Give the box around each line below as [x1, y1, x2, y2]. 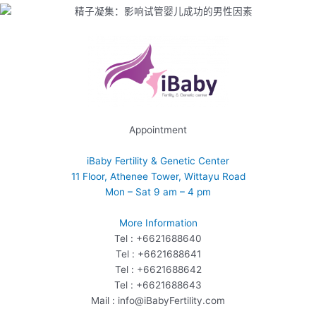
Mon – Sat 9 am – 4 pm [105, 186, 211, 197]
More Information [119, 217, 197, 229]
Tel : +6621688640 [114, 232, 202, 244]
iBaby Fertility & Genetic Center [87, 154, 229, 166]
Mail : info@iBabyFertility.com [91, 294, 225, 306]
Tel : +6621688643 [114, 279, 202, 291]
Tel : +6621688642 [114, 263, 202, 275]
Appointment [129, 123, 187, 135]
